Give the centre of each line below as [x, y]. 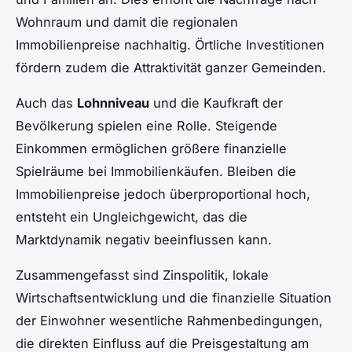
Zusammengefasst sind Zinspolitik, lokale [142, 275]
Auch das [46, 103]
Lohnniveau [113, 103]
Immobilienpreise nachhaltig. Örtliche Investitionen [170, 45]
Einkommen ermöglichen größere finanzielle [151, 149]
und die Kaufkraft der [216, 103]
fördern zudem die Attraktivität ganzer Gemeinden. [171, 68]
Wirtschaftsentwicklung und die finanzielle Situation [174, 298]
